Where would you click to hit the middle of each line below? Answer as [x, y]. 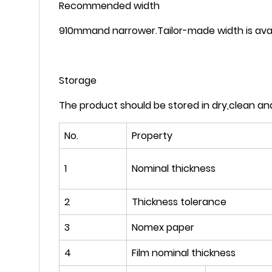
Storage [78, 81]
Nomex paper [163, 228]
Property [152, 136]
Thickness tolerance [179, 202]
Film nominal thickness [184, 253]
